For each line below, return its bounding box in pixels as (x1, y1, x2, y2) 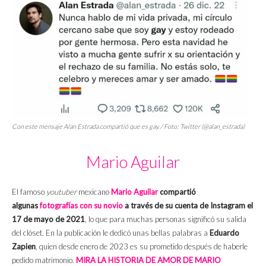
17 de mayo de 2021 (12, 214, 85, 224)
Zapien (12, 242, 36, 252)
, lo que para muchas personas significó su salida (85, 214, 246, 224)
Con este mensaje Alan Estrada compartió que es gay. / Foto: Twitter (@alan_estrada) (12, 122, 245, 131)
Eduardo (208, 228, 239, 238)
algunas (12, 201, 40, 211)
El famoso (12, 187, 46, 197)
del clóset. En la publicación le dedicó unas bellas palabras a (12, 228, 208, 238)
